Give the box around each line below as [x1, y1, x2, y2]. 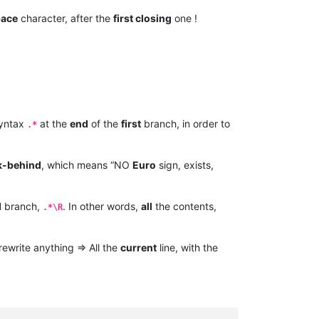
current [120, 241, 157, 254]
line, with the [157, 241, 218, 254]
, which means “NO [41, 159, 132, 172]
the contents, [152, 200, 216, 213]
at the [37, 117, 70, 130]
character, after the [18, 12, 113, 25]
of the [88, 117, 121, 130]
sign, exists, [156, 159, 214, 172]
